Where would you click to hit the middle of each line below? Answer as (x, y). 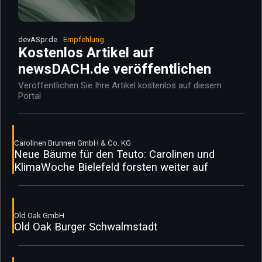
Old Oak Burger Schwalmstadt (86, 227)
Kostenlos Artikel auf (86, 52)
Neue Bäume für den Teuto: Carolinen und (114, 154)
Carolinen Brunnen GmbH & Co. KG (73, 143)
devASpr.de (38, 39)
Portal (30, 96)
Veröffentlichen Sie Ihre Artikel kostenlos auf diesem (120, 85)
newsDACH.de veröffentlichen (115, 69)
